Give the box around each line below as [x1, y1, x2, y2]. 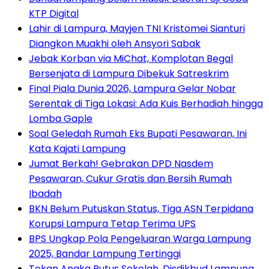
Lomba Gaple [29, 111, 92, 125]
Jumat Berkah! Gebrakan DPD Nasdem [29, 156, 213, 171]
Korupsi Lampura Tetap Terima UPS [29, 216, 196, 231]
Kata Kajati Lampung [29, 141, 125, 156]
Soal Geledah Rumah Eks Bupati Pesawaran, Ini [29, 126, 247, 141]
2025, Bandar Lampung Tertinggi [29, 246, 181, 261]
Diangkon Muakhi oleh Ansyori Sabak [29, 36, 201, 50]
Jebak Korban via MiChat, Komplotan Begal [29, 51, 233, 65]
